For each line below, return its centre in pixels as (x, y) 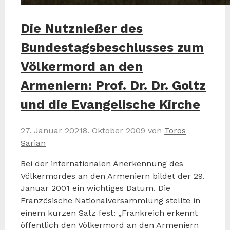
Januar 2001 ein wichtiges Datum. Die (95, 188)
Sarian (33, 143)
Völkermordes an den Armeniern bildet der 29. (113, 176)
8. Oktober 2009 (114, 130)
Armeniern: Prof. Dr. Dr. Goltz (113, 85)
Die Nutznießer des (82, 28)
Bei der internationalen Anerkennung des (102, 163)
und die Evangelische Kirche (110, 104)
